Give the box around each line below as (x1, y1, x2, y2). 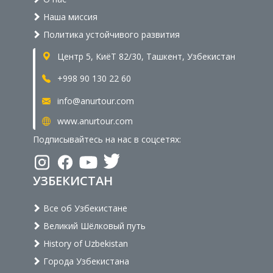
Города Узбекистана (41, 255, 129, 267)
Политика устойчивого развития (41, 28, 180, 40)
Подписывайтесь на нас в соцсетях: (33, 133, 181, 145)
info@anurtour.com (55, 95, 134, 107)
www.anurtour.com (55, 115, 133, 127)
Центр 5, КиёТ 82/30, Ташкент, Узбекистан (55, 50, 235, 62)
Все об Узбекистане (41, 202, 127, 214)
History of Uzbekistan (41, 237, 128, 249)
